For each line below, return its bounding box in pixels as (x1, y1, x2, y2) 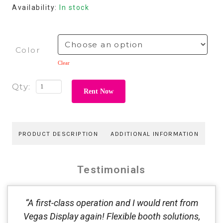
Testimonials (77, 164, 146, 176)
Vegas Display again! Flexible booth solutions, (23, 211, 200, 222)
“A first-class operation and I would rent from (25, 198, 198, 209)
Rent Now (83, 87, 113, 95)
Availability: (12, 3, 59, 12)
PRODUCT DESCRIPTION (18, 129, 99, 137)
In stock (59, 3, 89, 12)
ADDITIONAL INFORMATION (111, 129, 199, 137)
